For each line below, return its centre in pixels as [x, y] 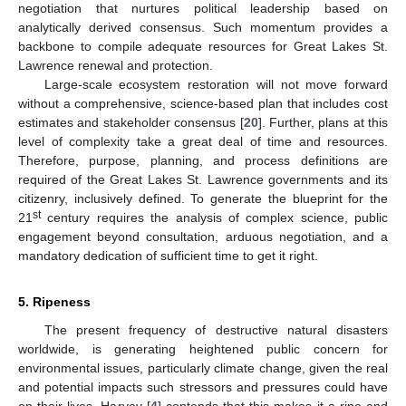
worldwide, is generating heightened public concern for [203, 348]
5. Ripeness [54, 301]
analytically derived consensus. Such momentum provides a [203, 27]
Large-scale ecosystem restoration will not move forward [216, 84]
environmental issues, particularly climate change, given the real [203, 367]
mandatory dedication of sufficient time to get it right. [168, 255]
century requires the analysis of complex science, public [214, 217]
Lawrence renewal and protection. [116, 65]
